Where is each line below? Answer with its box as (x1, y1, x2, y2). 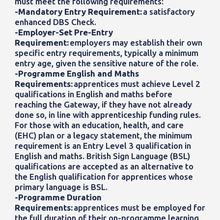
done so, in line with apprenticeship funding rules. (15, 110, 201, 120)
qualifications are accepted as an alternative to (15, 162, 193, 171)
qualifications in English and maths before (15, 89, 172, 99)
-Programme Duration (15, 192, 102, 202)
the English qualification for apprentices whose (15, 172, 193, 182)
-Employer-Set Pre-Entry (15, 27, 113, 37)
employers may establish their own (69, 38, 202, 48)
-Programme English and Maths (15, 69, 139, 79)
